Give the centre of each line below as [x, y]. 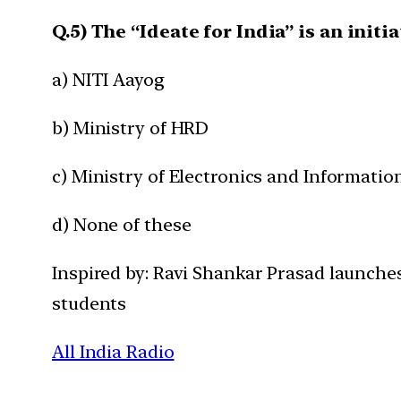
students [90, 303]
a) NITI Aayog [108, 79]
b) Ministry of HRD [131, 128]
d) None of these [122, 224]
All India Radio [113, 351]
